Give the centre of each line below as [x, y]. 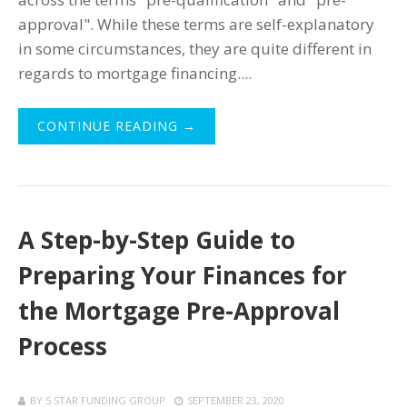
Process [63, 347]
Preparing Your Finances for [183, 276]
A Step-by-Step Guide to [157, 240]
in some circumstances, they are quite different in [195, 49]
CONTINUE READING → [117, 126]
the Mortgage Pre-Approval [179, 311]
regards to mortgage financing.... [135, 74]
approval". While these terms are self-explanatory [196, 25]
